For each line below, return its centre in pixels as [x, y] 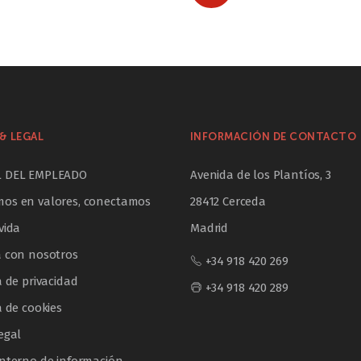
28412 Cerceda [228, 202]
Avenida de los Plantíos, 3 [261, 175]
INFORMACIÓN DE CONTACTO [274, 137]
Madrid [210, 228]
